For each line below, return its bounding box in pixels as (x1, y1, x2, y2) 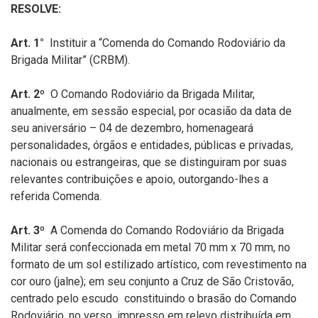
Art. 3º (11, 224, 45, 237)
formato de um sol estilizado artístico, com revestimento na (11, 258, 307, 271)
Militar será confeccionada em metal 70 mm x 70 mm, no (11, 241, 290, 254)
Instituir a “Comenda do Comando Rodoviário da (44, 36, 285, 50)
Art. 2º (11, 87, 45, 101)
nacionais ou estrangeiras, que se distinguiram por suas (11, 155, 287, 169)
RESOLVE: (11, 2, 61, 16)
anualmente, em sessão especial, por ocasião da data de (11, 104, 292, 118)
